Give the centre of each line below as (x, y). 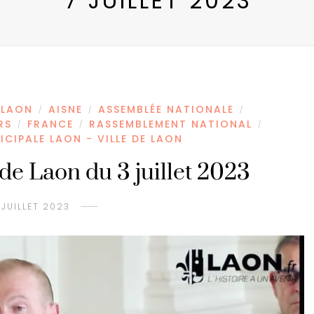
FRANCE (50, 124)
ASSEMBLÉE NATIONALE (166, 110)
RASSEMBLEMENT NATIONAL (170, 124)
